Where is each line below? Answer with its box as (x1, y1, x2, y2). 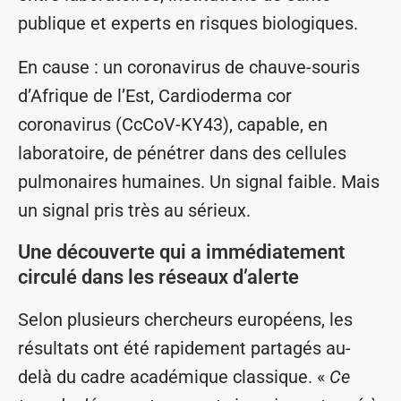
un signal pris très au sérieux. (18, 200, 251, 222)
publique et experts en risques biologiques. (18, 13, 358, 35)
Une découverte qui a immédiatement (18, 241, 345, 264)
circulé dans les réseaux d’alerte (18, 266, 299, 289)
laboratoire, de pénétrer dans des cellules (18, 142, 346, 165)
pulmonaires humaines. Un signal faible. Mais (18, 171, 380, 193)
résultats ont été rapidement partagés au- (18, 337, 351, 360)
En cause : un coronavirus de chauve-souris (18, 56, 360, 79)
